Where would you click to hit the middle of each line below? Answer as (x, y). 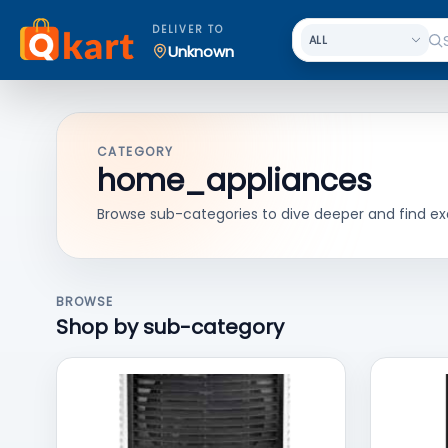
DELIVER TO (188, 29)
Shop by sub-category (170, 327)
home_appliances (234, 181)
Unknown (201, 51)
